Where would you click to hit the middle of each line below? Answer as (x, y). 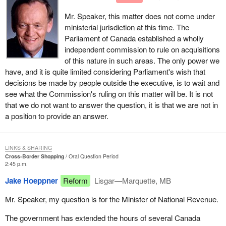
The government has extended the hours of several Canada (102, 218)
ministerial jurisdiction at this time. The (127, 27)
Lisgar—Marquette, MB (132, 180)
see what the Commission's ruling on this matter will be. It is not (109, 93)
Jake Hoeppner (31, 180)
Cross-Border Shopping (34, 156)
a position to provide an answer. (56, 116)
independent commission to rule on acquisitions (142, 49)
